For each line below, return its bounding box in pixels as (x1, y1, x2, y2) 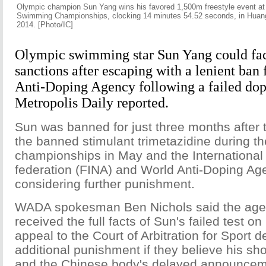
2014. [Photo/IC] (17, 20, 73, 29)
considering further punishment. (15, 177, 195, 191)
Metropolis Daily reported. (15, 95, 169, 110)
